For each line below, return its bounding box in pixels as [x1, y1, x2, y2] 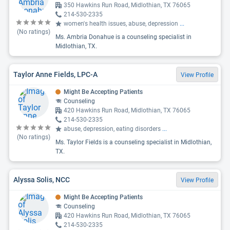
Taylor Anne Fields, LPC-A [13, 70, 98, 79]
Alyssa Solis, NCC [13, 175, 70, 184]
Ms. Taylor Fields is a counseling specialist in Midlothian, [55, 139, 212, 146]
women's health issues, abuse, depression [64, 20, 180, 27]
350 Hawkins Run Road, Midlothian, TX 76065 [64, 2, 190, 9]
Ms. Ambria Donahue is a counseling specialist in [55, 33, 191, 41]
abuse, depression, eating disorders [64, 125, 162, 132]
